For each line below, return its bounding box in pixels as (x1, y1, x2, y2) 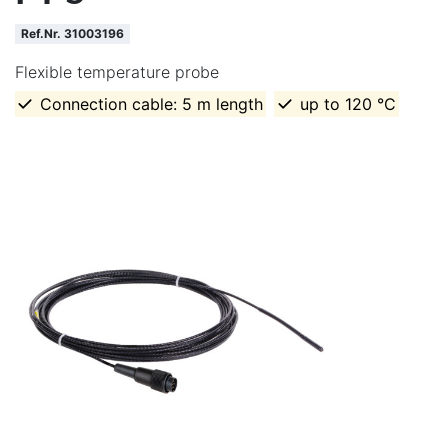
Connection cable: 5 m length (40, 94, 264, 115)
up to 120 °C (299, 94, 396, 115)
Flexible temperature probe (15, 62, 219, 83)
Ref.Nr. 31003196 (20, 26, 124, 42)
